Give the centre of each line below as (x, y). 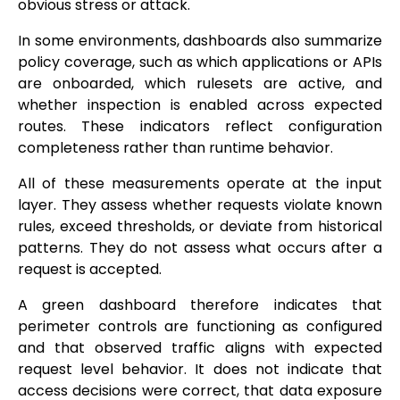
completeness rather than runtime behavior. (175, 148)
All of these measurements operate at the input (200, 184)
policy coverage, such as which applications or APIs (200, 62)
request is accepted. (90, 270)
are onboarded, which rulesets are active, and (200, 84)
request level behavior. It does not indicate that (200, 370)
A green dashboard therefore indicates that (200, 305)
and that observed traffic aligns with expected (200, 348)
